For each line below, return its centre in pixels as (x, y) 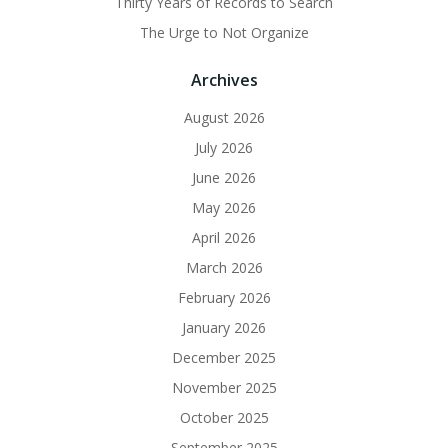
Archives (224, 80)
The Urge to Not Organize (224, 33)
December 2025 (224, 358)
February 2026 (224, 298)
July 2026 (224, 148)
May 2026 (224, 208)
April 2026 (224, 238)
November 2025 (224, 388)
